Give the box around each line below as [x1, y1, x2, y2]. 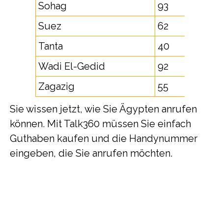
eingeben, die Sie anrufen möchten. [10, 147, 172, 159]
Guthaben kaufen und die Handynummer [10, 133, 197, 144]
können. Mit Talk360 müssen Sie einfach [10, 118, 191, 130]
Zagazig [38, 81, 75, 92]
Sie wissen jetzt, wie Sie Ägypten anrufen [10, 103, 197, 115]
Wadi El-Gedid [38, 60, 105, 72]
